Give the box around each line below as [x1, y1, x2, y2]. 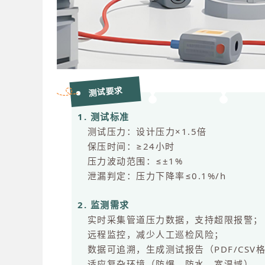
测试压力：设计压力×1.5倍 [77, 125, 214, 138]
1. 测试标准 [77, 111, 132, 123]
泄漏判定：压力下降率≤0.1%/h [77, 170, 232, 182]
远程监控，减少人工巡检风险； [77, 228, 231, 241]
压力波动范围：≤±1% [77, 155, 189, 167]
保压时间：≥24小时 [77, 140, 182, 153]
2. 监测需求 [77, 199, 136, 211]
